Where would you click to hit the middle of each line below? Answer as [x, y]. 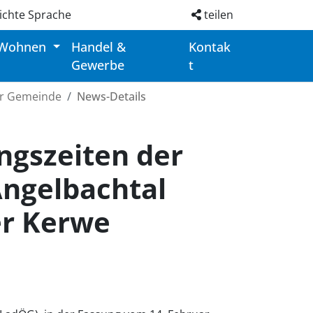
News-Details [111, 97]
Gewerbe [98, 65]
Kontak [210, 47]
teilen [217, 14]
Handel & [99, 47]
